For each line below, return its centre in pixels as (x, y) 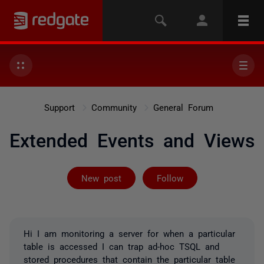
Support (59, 107)
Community (114, 107)
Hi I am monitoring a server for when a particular (129, 233)
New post (101, 178)
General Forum (183, 107)
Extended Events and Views (132, 139)
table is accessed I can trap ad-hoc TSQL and (121, 246)
